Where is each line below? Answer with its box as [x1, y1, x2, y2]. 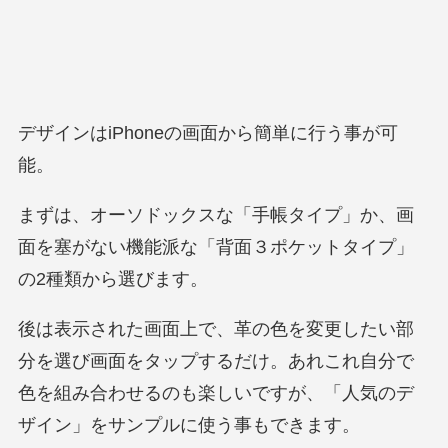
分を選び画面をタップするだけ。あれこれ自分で [17, 351, 414, 372]
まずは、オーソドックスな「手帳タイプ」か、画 [17, 205, 414, 226]
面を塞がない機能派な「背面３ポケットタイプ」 [17, 237, 414, 258]
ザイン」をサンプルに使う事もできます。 [17, 415, 360, 436]
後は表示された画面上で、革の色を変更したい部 [17, 319, 414, 340]
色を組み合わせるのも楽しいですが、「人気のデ [17, 383, 414, 404]
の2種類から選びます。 [17, 269, 208, 290]
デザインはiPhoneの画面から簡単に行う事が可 [17, 123, 398, 144]
